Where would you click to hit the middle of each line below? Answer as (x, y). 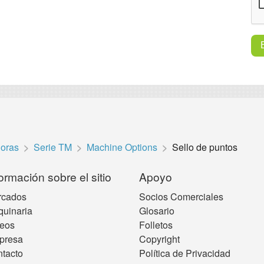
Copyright (159, 239)
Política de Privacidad (185, 253)
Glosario (157, 211)
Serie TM (53, 147)
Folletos (156, 225)
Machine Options (122, 147)
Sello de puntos (205, 147)
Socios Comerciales (181, 197)
